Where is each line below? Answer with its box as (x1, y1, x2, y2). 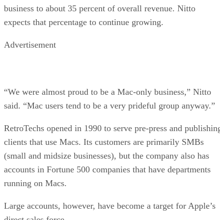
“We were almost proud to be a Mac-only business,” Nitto (4, 86, 211, 97)
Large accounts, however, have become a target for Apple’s (4, 200, 216, 211)
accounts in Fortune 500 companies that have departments (4, 164, 211, 174)
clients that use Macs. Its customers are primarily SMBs (4, 137, 204, 147)
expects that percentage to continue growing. (4, 17, 164, 27)
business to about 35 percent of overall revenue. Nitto (4, 3, 195, 13)
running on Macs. (4, 178, 67, 188)
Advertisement (4, 39, 56, 50)
